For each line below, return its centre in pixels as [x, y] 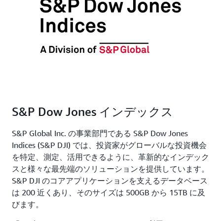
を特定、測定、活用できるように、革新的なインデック [110, 157]
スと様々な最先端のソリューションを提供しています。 [110, 169]
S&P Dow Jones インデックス [92, 112]
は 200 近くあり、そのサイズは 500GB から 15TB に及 [109, 193]
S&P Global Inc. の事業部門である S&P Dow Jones [100, 133]
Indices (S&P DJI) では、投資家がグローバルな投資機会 [109, 145]
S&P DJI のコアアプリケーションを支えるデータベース [110, 181]
